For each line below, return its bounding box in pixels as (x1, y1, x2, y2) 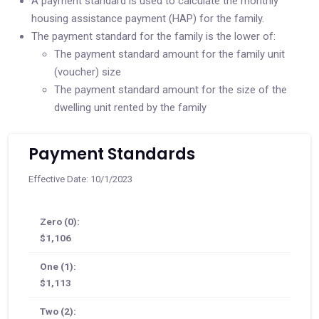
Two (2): (40, 305, 76, 317)
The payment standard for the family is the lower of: (31, 29, 276, 43)
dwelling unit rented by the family (54, 100, 206, 114)
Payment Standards (28, 142, 195, 165)
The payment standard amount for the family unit (54, 47, 285, 61)
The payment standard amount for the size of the (54, 83, 287, 96)
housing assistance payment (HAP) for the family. (31, 11, 264, 25)
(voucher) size (54, 65, 121, 78)
